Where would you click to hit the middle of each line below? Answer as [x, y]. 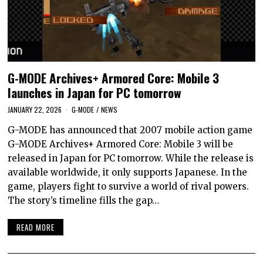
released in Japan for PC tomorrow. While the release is [131, 158]
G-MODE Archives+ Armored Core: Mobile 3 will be [121, 144]
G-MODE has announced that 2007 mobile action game [130, 130]
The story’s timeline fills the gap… [84, 200]
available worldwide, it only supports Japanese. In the [128, 172]
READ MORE [36, 227]
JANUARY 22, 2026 [35, 109]
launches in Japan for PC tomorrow [95, 92]
